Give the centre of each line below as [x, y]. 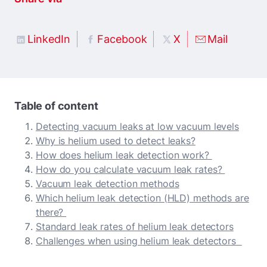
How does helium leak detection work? [124, 155]
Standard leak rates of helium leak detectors [135, 226]
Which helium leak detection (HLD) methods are [142, 198]
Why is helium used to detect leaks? [116, 140]
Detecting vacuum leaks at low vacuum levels [137, 126]
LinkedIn [49, 39]
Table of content [56, 105]
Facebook [122, 39]
